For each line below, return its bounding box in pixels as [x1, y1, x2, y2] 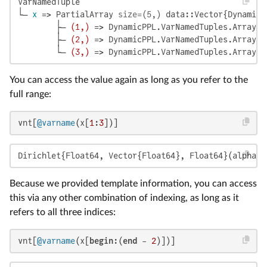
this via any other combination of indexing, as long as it [10, 193, 239, 203]
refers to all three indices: [10, 207, 116, 217]
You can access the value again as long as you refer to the [10, 74, 248, 85]
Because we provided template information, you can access [10, 178, 257, 188]
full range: [10, 89, 51, 99]
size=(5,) [118, 9, 161, 19]
